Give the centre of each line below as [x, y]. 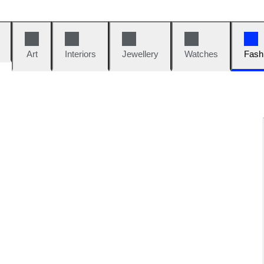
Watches [201, 54]
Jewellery [140, 54]
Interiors [80, 54]
